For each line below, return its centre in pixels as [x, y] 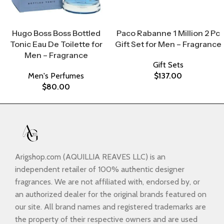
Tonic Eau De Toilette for [56, 44]
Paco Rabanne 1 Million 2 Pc [168, 33]
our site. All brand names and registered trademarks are [110, 207]
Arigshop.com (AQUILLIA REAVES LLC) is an [90, 157]
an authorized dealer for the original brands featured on [111, 194]
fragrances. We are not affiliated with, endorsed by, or [107, 182]
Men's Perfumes [56, 76]
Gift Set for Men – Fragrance [168, 44]
